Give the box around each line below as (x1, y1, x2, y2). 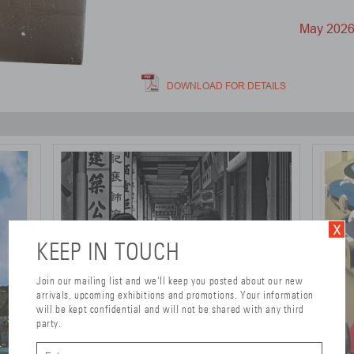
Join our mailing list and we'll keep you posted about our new (36, 274, 303, 288)
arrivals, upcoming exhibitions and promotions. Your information (36, 288, 314, 302)
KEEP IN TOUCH (36, 236, 180, 266)
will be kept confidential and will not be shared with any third (36, 303, 304, 316)
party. (36, 317, 62, 330)
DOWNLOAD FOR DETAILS (167, 81, 286, 92)
